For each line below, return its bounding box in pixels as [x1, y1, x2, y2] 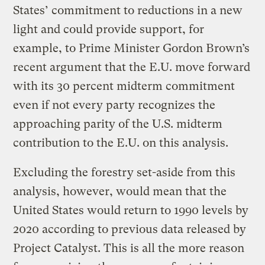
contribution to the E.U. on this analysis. [13, 135, 229, 150]
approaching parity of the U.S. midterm [13, 117, 223, 131]
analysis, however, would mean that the [13, 184, 227, 198]
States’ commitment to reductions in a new [13, 3, 243, 17]
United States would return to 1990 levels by [13, 203, 249, 217]
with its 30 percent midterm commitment [13, 79, 235, 93]
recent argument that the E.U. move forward [13, 60, 251, 74]
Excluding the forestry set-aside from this [13, 165, 236, 179]
